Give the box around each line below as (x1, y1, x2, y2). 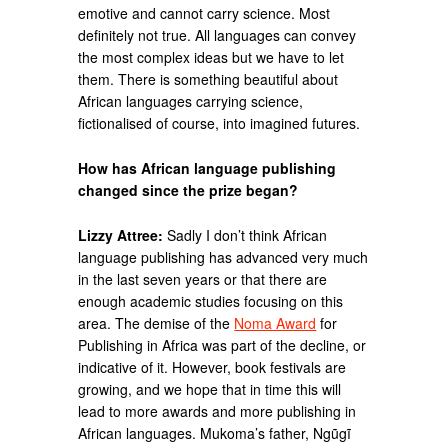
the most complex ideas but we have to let (78, 47, 345, 68)
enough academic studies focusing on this (78, 290, 344, 311)
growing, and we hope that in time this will (78, 378, 342, 399)
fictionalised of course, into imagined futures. (78, 113, 361, 134)
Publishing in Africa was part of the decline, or (78, 334, 367, 355)
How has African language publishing (78, 158, 337, 178)
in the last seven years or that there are (78, 268, 328, 289)
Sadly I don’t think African (163, 224, 328, 245)
